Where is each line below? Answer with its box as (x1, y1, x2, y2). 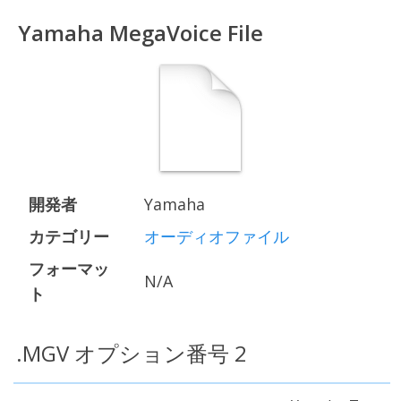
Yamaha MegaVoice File (18, 18, 263, 47)
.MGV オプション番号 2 (16, 338, 247, 368)
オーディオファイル (144, 226, 289, 247)
